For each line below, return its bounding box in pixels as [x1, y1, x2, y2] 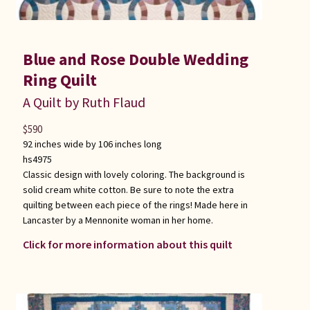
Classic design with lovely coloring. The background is [22, 168, 245, 181]
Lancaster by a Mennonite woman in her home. [22, 214, 213, 227]
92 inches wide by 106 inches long [22, 138, 162, 151]
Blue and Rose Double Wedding [22, 48, 248, 71]
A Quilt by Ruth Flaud [22, 93, 145, 111]
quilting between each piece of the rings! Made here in [22, 199, 248, 212]
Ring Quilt [22, 69, 97, 91]
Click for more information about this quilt [22, 237, 232, 251]
